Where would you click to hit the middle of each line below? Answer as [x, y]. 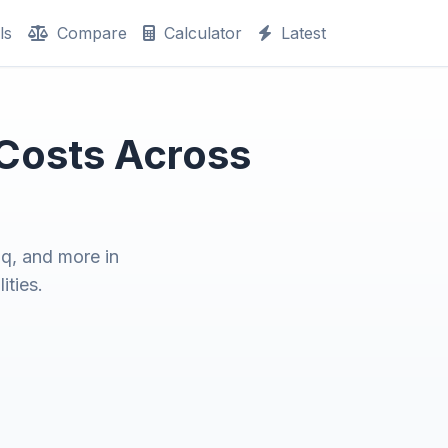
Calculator [200, 33]
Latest [301, 33]
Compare [89, 33]
